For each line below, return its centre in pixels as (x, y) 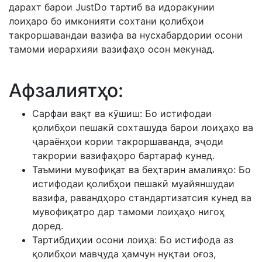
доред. (48, 226)
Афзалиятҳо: (66, 90)
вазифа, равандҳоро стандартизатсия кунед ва (142, 198)
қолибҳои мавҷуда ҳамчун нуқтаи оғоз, (124, 254)
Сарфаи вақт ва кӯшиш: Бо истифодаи (122, 113)
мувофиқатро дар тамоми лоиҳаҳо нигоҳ (128, 212)
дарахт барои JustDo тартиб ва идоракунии (112, 7)
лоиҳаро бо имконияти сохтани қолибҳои (106, 21)
